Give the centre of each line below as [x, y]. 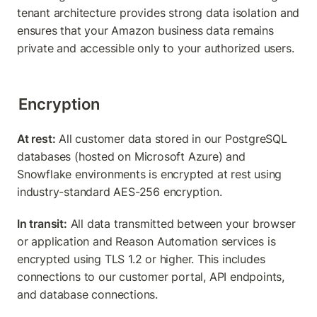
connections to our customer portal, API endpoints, [151, 277]
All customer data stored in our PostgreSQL [171, 139]
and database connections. [88, 295]
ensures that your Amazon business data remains [145, 30]
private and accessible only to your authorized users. [156, 48]
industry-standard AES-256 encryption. [120, 192]
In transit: [42, 224]
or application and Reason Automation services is [146, 242]
